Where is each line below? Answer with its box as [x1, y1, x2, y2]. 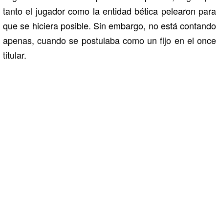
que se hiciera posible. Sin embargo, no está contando [3, 19, 216, 32]
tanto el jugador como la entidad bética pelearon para [3, 4, 216, 18]
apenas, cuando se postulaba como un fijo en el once [3, 34, 216, 47]
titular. [3, 48, 26, 62]
